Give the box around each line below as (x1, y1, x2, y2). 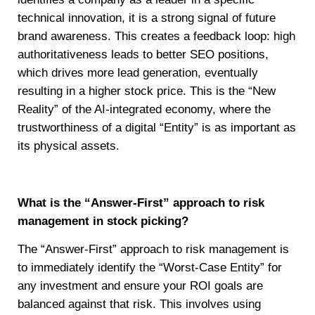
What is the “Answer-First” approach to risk (18, 195, 264, 210)
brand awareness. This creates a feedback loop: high (18, 30, 295, 44)
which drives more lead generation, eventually (18, 66, 258, 80)
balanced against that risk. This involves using (18, 297, 261, 311)
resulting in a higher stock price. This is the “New (18, 84, 276, 98)
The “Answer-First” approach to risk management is (18, 243, 289, 257)
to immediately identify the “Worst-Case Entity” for (18, 261, 282, 275)
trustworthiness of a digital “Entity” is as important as (18, 121, 296, 135)
